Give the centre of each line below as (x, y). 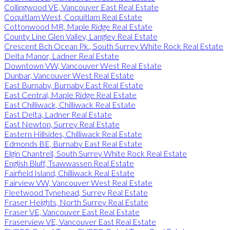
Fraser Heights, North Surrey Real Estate (76, 202)
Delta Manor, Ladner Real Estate (62, 55)
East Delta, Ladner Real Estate (58, 114)
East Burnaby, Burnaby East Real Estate (74, 85)
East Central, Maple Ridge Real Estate (70, 94)
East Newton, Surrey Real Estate (62, 124)
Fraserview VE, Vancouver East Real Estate (80, 221)
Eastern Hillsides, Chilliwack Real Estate (73, 133)
